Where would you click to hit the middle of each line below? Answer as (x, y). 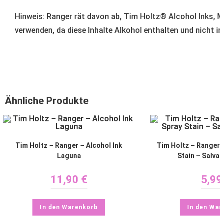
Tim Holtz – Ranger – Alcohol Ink (69, 146)
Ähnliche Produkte (47, 101)
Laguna (69, 156)
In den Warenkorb (69, 207)
